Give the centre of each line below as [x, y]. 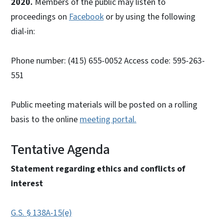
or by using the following [150, 17]
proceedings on [40, 17]
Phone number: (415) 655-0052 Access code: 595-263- [108, 61]
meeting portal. [108, 119]
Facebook [86, 17]
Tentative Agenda [60, 149]
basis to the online [45, 119]
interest [27, 183]
